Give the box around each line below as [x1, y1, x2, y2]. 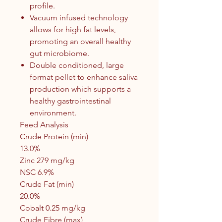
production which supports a [30, 84, 131, 94]
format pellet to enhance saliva [30, 72, 138, 82]
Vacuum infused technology [30, 12, 128, 22]
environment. [30, 108, 80, 117]
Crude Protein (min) [20, 131, 88, 141]
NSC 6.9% [20, 167, 56, 177]
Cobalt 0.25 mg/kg [20, 203, 89, 213]
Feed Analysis [20, 119, 68, 129]
